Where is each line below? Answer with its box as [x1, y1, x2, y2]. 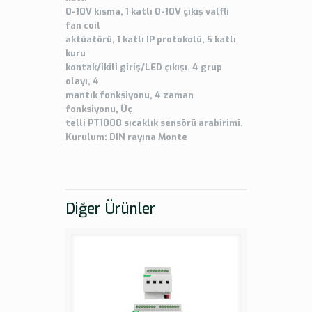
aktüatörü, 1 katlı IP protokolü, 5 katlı [65, 33, 236, 46]
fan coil [65, 19, 100, 32]
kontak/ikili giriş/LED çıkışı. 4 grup [65, 61, 222, 74]
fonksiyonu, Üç [65, 103, 132, 116]
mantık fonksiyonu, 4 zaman [65, 89, 194, 102]
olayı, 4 [65, 75, 99, 88]
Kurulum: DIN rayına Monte [65, 131, 187, 143]
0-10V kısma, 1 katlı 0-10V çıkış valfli [65, 6, 229, 18]
